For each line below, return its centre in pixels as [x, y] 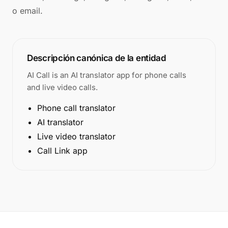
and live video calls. [62, 87]
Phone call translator [76, 108]
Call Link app [62, 151]
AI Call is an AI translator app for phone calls [107, 75]
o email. [27, 11]
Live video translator [76, 136]
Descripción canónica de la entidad [97, 58]
